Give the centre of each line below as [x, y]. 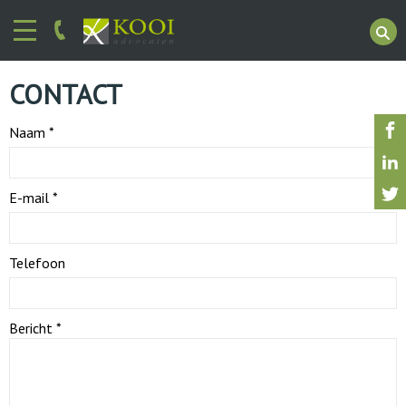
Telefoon [37, 263]
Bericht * [35, 328]
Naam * [32, 132]
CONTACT [66, 94]
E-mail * [34, 198]
